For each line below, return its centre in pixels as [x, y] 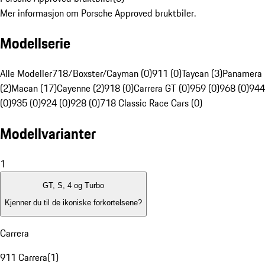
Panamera [242, 74]
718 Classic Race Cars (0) [151, 103]
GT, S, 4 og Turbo [73, 186]
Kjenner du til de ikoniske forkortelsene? [73, 202]
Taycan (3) [202, 74]
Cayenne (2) [80, 88]
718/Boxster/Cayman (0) [102, 74]
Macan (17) [34, 88]
